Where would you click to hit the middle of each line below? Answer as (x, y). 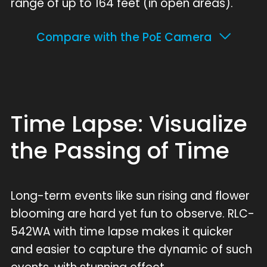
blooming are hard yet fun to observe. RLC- (132, 213)
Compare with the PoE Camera (124, 38)
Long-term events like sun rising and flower (130, 195)
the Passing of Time (120, 151)
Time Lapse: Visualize (129, 124)
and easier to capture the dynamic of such (131, 249)
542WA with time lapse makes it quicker (122, 231)
